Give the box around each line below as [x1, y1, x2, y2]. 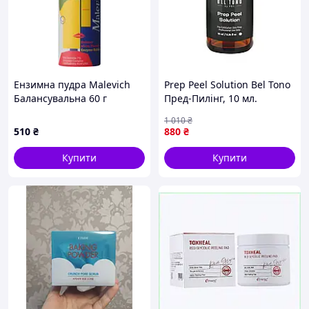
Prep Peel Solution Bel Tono [164, 78, 290, 91]
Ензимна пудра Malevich [14, 78, 130, 91]
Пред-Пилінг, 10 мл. [164, 92, 257, 105]
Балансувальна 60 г [14, 92, 107, 105]
